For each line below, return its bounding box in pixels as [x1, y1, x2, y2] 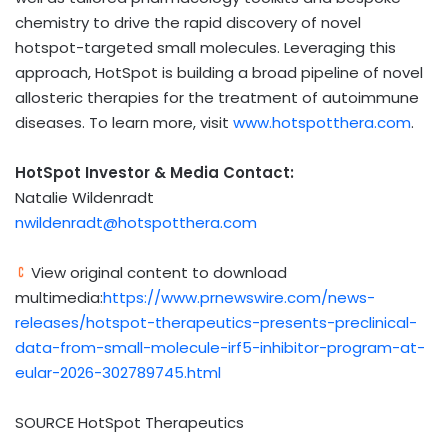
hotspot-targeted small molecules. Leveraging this [15, 36, 396, 58]
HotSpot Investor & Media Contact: [15, 161, 294, 183]
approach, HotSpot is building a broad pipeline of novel [15, 61, 423, 83]
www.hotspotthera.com [233, 111, 411, 133]
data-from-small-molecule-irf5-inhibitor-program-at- [15, 336, 425, 358]
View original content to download [27, 261, 287, 283]
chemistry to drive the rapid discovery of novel [15, 11, 361, 33]
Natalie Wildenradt [15, 186, 154, 208]
